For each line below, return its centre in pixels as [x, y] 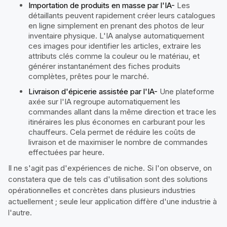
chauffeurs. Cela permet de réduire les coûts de [112, 132]
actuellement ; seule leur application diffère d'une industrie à [112, 201]
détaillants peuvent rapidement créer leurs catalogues [122, 15]
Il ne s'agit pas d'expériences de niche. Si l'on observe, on [110, 168]
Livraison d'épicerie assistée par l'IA [91, 91]
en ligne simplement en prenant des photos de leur [116, 25]
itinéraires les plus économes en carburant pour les [117, 122]
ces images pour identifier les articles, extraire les [115, 46]
